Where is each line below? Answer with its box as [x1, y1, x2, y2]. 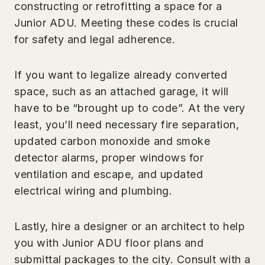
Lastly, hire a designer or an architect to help [14, 219, 245, 232]
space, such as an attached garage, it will [14, 85, 229, 98]
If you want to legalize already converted [14, 68, 228, 81]
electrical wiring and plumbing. [14, 184, 173, 197]
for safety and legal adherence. [14, 33, 176, 46]
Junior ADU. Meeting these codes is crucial [14, 16, 238, 29]
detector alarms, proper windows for [14, 151, 204, 164]
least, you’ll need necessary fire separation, [14, 118, 240, 131]
